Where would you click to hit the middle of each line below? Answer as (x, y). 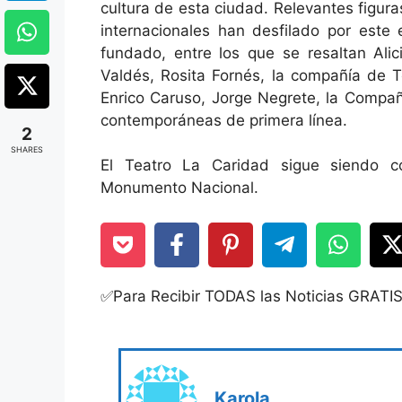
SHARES (27, 149)
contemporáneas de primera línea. (224, 120)
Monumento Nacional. (179, 188)
